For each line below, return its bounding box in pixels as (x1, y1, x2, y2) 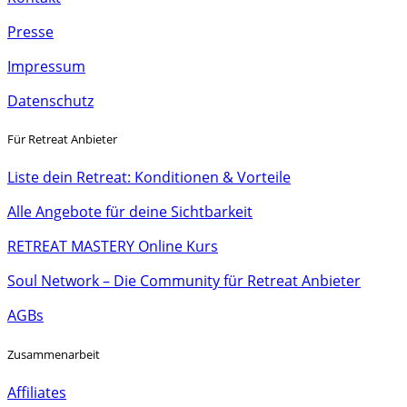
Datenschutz (7, 91, 94, 112)
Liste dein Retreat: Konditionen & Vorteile (7, 167, 291, 188)
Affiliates (7, 382, 66, 402)
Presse (7, 22, 54, 43)
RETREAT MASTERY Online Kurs (7, 236, 218, 257)
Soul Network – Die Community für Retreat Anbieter (7, 271, 361, 292)
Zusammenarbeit (7, 345, 100, 362)
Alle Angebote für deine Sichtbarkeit (7, 202, 253, 223)
